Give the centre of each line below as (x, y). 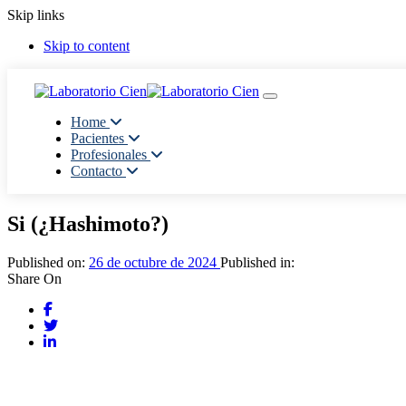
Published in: (257, 262)
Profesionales (109, 155)
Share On (34, 278)
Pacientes (97, 138)
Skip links (36, 15)
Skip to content (87, 46)
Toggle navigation (315, 102)
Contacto (97, 171)
